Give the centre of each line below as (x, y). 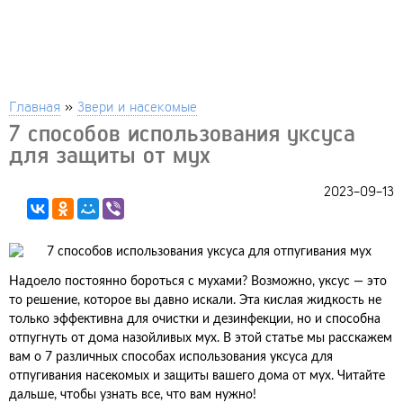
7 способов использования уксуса (182, 133)
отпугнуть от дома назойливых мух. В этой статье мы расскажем (201, 338)
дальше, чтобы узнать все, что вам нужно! (133, 395)
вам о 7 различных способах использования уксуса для (171, 357)
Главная (35, 106)
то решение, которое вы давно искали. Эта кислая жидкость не (195, 300)
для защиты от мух (110, 154)
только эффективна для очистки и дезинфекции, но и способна (195, 319)
